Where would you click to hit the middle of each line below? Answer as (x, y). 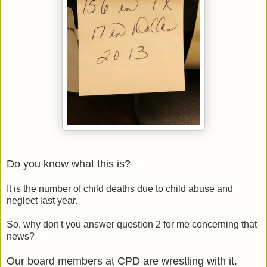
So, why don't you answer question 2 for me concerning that (132, 225)
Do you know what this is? (69, 164)
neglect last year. (42, 201)
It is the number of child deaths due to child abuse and (120, 189)
